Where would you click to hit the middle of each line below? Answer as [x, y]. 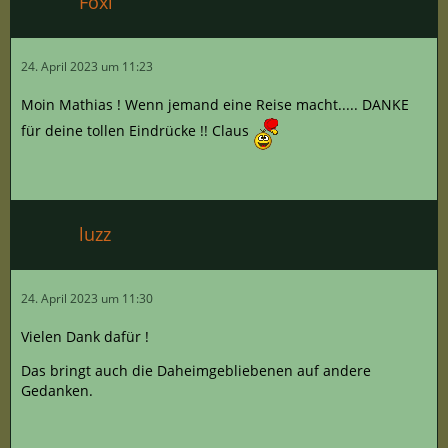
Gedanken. [57, 390]
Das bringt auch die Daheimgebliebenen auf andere [196, 370]
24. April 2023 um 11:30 [87, 298]
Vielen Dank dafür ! [85, 336]
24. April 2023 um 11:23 [87, 66]
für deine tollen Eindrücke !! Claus [137, 130]
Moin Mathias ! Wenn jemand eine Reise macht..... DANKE [215, 104]
